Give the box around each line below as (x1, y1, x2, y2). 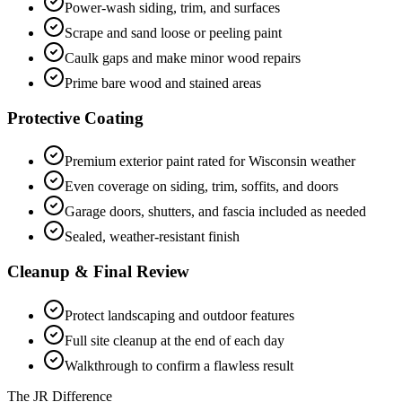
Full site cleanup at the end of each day (65, 332, 284, 348)
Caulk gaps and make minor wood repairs (65, 49, 301, 66)
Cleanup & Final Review (7, 262, 189, 282)
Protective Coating (7, 108, 144, 127)
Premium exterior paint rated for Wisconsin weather (65, 153, 355, 170)
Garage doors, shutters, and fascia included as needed (65, 204, 366, 220)
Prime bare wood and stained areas (65, 74, 261, 91)
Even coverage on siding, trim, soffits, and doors (65, 179, 338, 195)
